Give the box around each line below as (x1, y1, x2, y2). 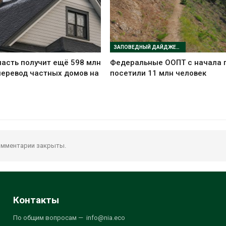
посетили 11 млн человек (110, 69, 207, 78)
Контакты (13, 194, 59, 206)
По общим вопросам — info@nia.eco (13, 214, 125, 222)
